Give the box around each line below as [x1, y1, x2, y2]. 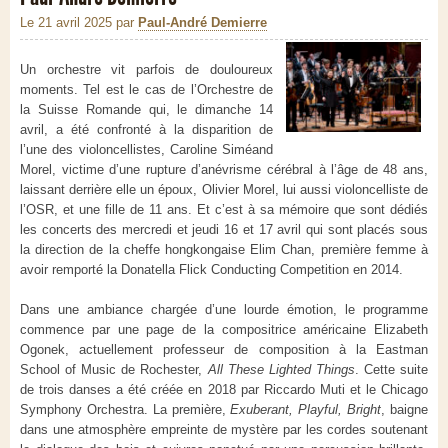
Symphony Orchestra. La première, [20, 402, 231, 418]
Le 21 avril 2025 [20, 15, 112, 31]
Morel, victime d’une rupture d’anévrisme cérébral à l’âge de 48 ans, [20, 162, 428, 178]
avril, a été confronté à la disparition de [20, 122, 273, 138]
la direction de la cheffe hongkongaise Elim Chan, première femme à [20, 242, 428, 258]
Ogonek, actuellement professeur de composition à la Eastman [20, 342, 428, 358]
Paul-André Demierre [138, 15, 267, 31]
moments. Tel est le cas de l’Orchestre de [20, 82, 273, 98]
